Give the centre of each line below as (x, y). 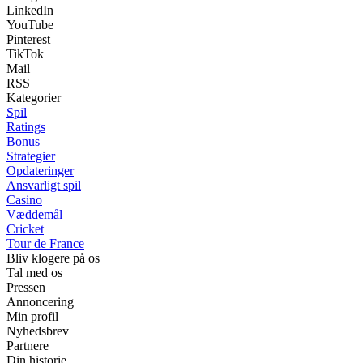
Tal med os (34, 273)
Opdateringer (40, 171)
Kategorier (34, 98)
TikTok (25, 54)
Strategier (31, 156)
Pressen (26, 288)
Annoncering (40, 302)
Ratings (26, 127)
